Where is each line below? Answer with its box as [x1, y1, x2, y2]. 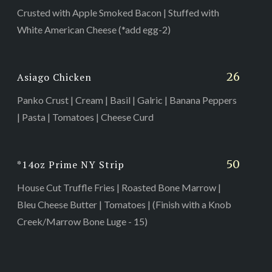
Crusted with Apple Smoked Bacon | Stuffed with [16, 6, 219, 18]
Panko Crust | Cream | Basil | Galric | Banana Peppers [16, 93, 237, 106]
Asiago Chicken [16, 70, 92, 84]
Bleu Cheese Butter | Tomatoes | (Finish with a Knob [16, 198, 231, 210]
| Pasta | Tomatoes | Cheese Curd [16, 110, 154, 123]
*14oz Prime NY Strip [16, 157, 124, 171]
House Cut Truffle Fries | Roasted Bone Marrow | [16, 181, 221, 193]
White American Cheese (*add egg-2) [16, 23, 171, 35]
